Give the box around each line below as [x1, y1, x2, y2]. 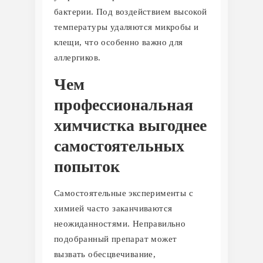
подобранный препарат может [54, 234, 177, 244]
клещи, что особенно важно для [54, 37, 183, 47]
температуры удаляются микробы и [54, 22, 199, 32]
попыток [54, 157, 120, 176]
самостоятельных [54, 136, 184, 155]
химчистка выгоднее [54, 116, 207, 134]
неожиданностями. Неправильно [54, 218, 186, 228]
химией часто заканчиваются [54, 203, 173, 213]
